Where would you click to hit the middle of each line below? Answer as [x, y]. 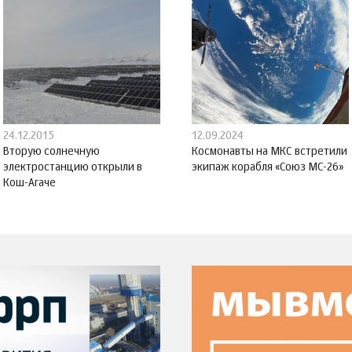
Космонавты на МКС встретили [269, 152]
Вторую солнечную [51, 152]
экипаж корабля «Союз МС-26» [268, 168]
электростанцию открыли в [73, 168]
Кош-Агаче [29, 183]
